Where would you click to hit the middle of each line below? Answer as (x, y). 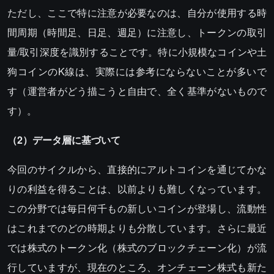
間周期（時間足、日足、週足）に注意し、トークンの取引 (137, 32)
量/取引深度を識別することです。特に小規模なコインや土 (137, 52)
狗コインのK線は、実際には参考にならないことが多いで (137, 72)
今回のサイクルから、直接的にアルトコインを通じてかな (137, 169)
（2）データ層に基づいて (64, 140)
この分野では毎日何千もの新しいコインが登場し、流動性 (137, 209)
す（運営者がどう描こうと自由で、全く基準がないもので (137, 91)
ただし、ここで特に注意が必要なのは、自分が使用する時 (137, 13)
